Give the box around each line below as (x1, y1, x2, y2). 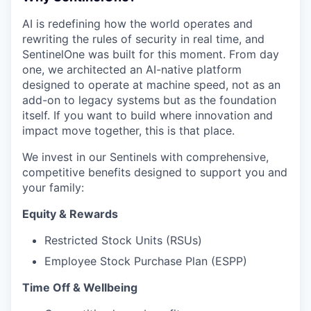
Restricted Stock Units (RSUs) (44, 233, 202, 247)
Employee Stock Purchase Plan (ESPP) (44, 253, 247, 268)
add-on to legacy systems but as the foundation (22, 92, 276, 107)
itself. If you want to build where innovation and (22, 108, 273, 122)
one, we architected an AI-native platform (22, 62, 242, 76)
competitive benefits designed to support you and (22, 165, 287, 179)
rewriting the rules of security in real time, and (22, 31, 264, 46)
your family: (22, 180, 84, 194)
